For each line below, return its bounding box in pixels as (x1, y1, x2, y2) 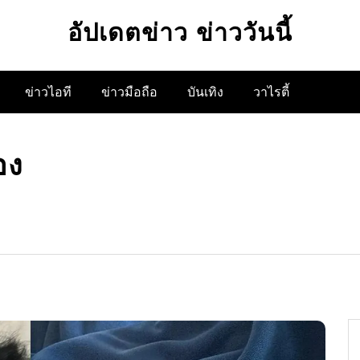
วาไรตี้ (253, 84, 289, 99)
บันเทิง (187, 84, 223, 99)
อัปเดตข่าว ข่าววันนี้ (67, 18, 292, 49)
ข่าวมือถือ (101, 84, 157, 99)
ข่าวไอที (25, 84, 72, 99)
